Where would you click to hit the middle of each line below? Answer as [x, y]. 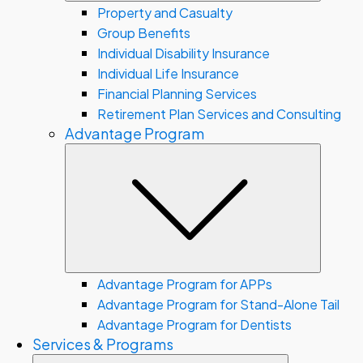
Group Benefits [144, 33]
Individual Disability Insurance [184, 53]
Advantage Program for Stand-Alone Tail [218, 304]
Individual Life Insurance [168, 73]
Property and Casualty [165, 13]
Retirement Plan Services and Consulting [219, 114]
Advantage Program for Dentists [194, 325]
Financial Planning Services [177, 94]
